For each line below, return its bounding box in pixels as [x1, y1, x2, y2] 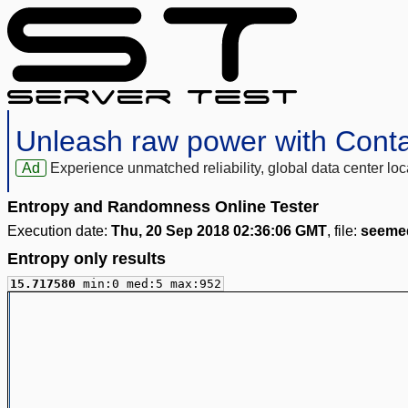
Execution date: [7, 223, 111, 240]
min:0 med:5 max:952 [83, 277, 221, 291]
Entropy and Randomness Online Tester [7, 198, 319, 217]
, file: [327, 223, 361, 240]
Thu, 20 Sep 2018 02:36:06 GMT [111, 223, 327, 240]
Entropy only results [7, 250, 166, 269]
